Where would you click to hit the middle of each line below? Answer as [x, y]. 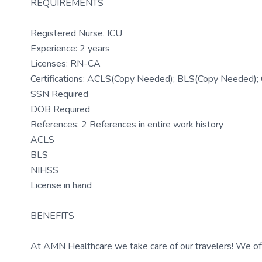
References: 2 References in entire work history [127, 125]
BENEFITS [52, 216]
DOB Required [60, 109]
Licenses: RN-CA [65, 64]
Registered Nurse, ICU [76, 33]
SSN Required [59, 94]
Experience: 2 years [70, 49]
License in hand [61, 185]
